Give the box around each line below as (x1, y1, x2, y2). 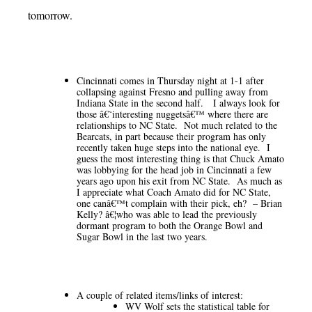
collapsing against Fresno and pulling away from (77, 85, 268, 99)
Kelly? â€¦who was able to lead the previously (77, 208, 257, 221)
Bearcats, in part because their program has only (77, 130, 266, 143)
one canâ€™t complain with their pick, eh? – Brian (77, 196, 282, 210)
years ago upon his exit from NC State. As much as (77, 174, 282, 188)
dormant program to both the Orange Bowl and (77, 219, 263, 233)
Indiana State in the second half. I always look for (77, 96, 280, 110)
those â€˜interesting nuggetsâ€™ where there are (77, 107, 268, 121)
